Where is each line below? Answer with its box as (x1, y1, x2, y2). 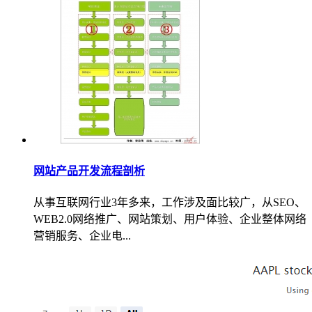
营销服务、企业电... (33, 229, 131, 242)
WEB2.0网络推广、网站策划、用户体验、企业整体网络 (33, 212, 306, 225)
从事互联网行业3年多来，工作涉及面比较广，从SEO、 (33, 196, 306, 208)
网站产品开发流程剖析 (33, 164, 145, 177)
